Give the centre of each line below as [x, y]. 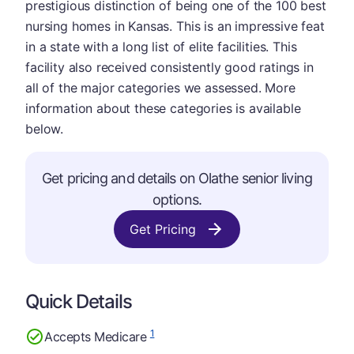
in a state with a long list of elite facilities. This [161, 47]
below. [45, 129]
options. [177, 200]
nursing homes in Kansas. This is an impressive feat [175, 26]
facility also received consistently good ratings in [169, 67]
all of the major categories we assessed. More [160, 88]
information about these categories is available [163, 108]
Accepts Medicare [97, 336]
